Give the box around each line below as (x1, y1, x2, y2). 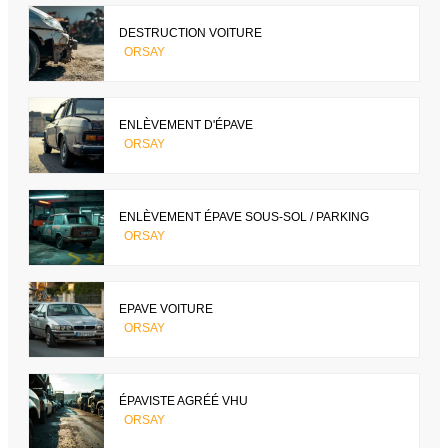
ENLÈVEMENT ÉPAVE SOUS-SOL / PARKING (119, 210, 369, 225)
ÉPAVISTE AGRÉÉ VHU (119, 394, 248, 409)
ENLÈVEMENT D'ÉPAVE (119, 118, 253, 133)
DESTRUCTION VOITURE (119, 26, 262, 41)
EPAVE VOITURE (119, 302, 213, 317)
